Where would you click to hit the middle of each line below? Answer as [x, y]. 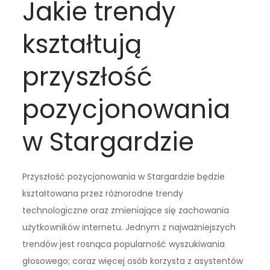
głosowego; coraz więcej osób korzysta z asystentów [133, 261]
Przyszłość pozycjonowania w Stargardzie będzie [124, 177]
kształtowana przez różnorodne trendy [103, 194]
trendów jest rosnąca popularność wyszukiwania [124, 244]
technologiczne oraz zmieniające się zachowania [126, 211]
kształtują [82, 45]
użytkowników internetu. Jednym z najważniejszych [129, 228]
